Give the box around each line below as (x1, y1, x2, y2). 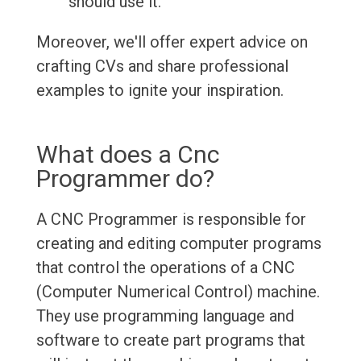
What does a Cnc (35, 140, 220, 169)
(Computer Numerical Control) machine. (35, 282, 320, 302)
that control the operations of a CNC (35, 258, 295, 278)
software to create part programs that (35, 330, 305, 351)
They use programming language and (35, 306, 294, 326)
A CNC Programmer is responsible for (35, 210, 306, 230)
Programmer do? (35, 164, 214, 193)
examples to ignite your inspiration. (35, 81, 284, 101)
